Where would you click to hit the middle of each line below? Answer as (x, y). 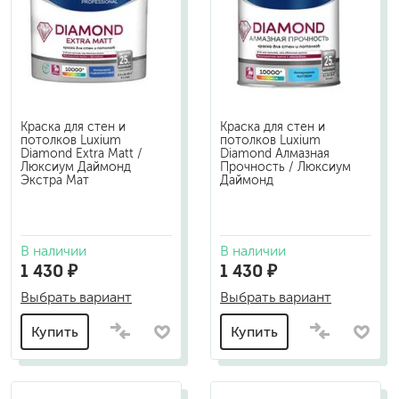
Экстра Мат (55, 180)
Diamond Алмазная (275, 154)
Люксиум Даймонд (76, 167)
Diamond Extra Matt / (81, 154)
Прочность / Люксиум (285, 167)
